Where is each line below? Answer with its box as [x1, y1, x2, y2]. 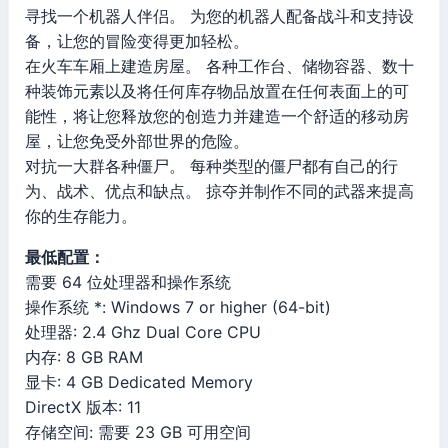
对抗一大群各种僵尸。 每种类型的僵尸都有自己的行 [25, 156, 398, 177]
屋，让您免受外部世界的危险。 [25, 131, 249, 152]
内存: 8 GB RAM [25, 347, 143, 368]
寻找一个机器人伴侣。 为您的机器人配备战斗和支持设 [25, 6, 414, 27]
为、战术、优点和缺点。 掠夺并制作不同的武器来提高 [25, 181, 414, 202]
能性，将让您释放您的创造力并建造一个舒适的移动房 [25, 106, 409, 127]
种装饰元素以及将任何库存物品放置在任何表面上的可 [25, 81, 409, 102]
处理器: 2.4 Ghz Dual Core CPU [25, 322, 261, 343]
